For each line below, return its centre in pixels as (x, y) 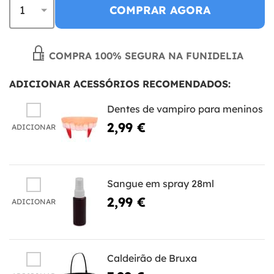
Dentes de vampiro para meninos (185, 109)
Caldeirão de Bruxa (152, 258)
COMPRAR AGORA (160, 10)
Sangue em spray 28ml (161, 183)
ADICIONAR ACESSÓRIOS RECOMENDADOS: (120, 83)
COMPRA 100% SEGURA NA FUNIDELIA (144, 55)
